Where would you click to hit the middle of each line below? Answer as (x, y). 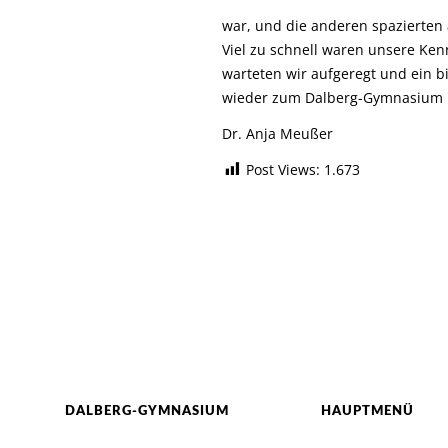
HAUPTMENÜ (367, 411)
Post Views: (282, 169)
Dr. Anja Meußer (277, 133)
